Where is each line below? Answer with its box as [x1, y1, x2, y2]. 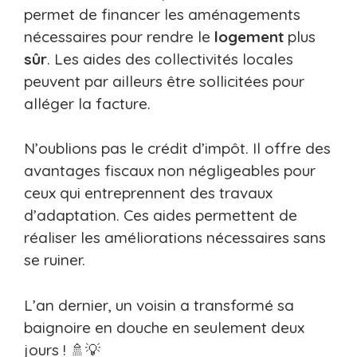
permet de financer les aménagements [24, 4, 300, 24]
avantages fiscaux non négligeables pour [24, 161, 316, 181]
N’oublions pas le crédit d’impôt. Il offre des [24, 139, 331, 159]
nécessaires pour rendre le [24, 26, 214, 46]
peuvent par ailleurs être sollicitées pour [24, 71, 304, 91]
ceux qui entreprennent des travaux [24, 183, 273, 203]
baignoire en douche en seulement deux [24, 317, 304, 337]
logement [214, 26, 284, 46]
